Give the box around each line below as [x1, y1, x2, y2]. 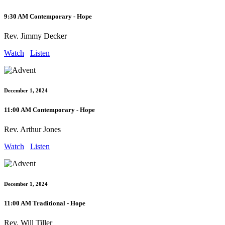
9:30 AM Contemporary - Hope [4, 12, 92, 20]
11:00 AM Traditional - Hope [4, 199, 85, 207]
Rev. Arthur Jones [4, 125, 61, 134]
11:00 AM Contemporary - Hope [4, 105, 95, 114]
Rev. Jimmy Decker [4, 31, 67, 40]
